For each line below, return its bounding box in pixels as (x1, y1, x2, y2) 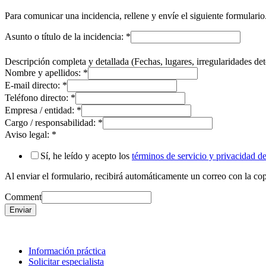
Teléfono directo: (5, 92, 71, 103)
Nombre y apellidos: (5, 67, 83, 78)
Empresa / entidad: (5, 104, 77, 115)
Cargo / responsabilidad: (5, 117, 98, 128)
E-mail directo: (5, 80, 62, 90)
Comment (5, 191, 42, 202)
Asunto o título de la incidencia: (5, 31, 126, 42)
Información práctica (28, 245, 106, 256)
